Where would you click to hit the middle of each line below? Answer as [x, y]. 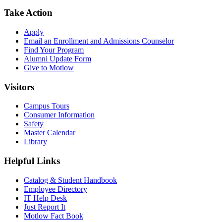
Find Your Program [54, 50]
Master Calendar [50, 133]
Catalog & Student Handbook [70, 180]
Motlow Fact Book [54, 216]
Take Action [28, 13]
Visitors [19, 87]
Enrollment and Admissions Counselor [114, 41]
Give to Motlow [49, 67]
